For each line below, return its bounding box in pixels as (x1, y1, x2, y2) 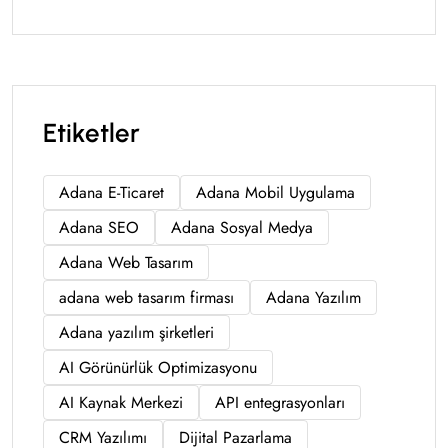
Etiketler (43, 116, 140, 149)
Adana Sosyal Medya (171, 215, 313, 239)
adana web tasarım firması (59, 285, 234, 309)
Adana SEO (59, 215, 139, 239)
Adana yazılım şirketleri (59, 320, 214, 344)
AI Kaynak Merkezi (59, 390, 183, 414)
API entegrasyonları (215, 390, 345, 414)
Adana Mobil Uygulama (196, 180, 355, 204)
